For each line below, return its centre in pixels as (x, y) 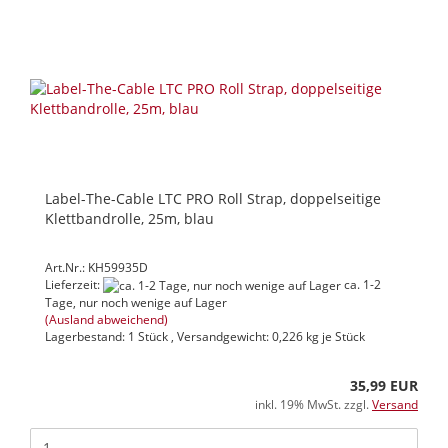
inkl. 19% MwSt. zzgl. (313, 405)
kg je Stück (334, 337)
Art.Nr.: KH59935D (96, 267)
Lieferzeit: (74, 284)
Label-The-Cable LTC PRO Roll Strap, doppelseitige (213, 198)
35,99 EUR (384, 386)
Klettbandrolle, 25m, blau (129, 218)
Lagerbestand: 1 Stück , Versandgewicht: (158, 337)
